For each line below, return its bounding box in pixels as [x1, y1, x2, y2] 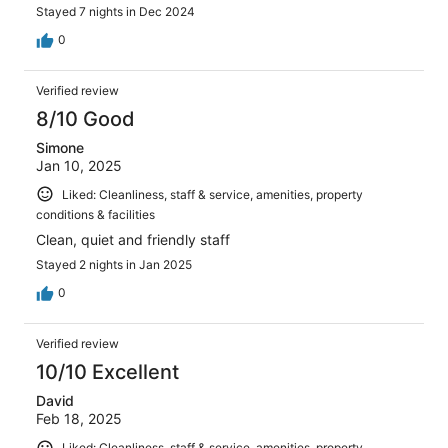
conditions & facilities [36, 207, 155, 223]
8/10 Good [36, 106, 135, 131]
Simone [36, 138, 84, 156]
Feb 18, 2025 [36, 410, 122, 428]
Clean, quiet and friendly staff [36, 231, 230, 249]
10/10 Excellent [36, 360, 179, 385]
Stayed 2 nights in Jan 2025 [36, 257, 192, 273]
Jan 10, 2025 [36, 156, 122, 174]
